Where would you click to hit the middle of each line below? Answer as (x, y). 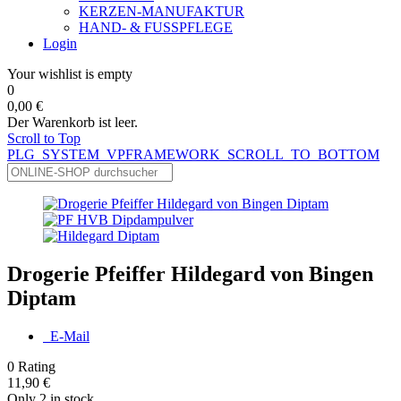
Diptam (42, 298)
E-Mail (70, 336)
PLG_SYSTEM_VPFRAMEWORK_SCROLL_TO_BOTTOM (193, 154)
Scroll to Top (44, 138)
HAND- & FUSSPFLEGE (156, 27)
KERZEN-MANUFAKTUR (162, 11)
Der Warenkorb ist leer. (73, 122)
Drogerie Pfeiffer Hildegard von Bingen (190, 273)
